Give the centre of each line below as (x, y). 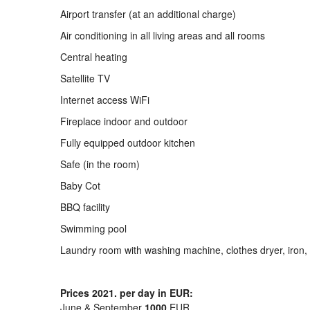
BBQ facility (85, 207)
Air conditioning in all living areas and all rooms (163, 35)
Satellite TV (85, 78)
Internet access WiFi (105, 100)
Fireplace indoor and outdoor (124, 121)
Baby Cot (80, 185)
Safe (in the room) (100, 164)
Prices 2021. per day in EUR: (127, 293)
